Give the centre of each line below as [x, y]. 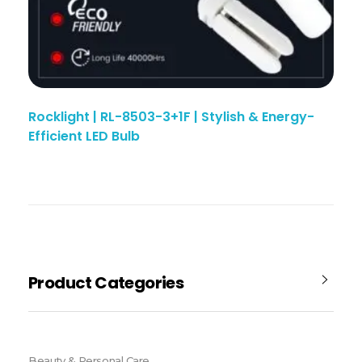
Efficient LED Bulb [84, 137]
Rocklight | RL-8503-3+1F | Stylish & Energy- [171, 117]
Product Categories [106, 282]
